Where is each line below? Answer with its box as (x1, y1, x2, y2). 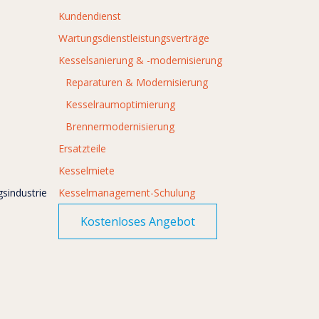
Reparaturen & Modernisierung (66, 75, 208, 90)
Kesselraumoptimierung (66, 98, 175, 112)
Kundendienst (58, 9, 121, 23)
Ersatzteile (58, 142, 106, 156)
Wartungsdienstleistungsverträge (58, 31, 209, 46)
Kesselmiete (58, 164, 115, 178)
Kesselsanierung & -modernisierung (58, 53, 222, 68)
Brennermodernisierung (66, 120, 174, 134)
